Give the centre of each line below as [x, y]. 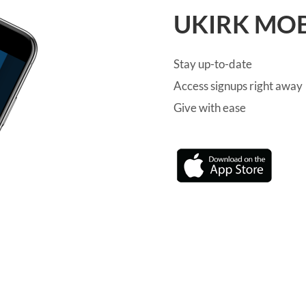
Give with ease [209, 108]
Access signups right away [238, 86]
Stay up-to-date [212, 64]
